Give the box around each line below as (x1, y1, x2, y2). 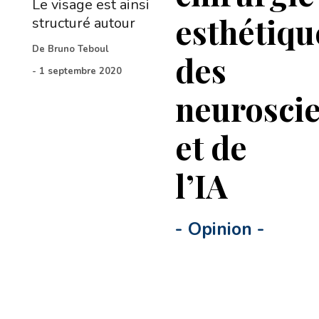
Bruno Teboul (47, 43, 109, 56)
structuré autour (31, 14, 135, 33)
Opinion (188, 217, 253, 241)
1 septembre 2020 (38, 65, 122, 78)
